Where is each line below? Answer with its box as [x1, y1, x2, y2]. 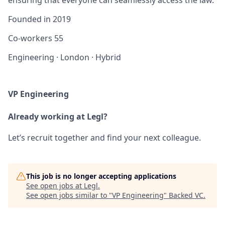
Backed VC [169, 190, 203, 200]
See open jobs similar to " [26, 190, 112, 200]
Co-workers [8, 32, 54, 44]
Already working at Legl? [8, 110, 107, 122]
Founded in [8, 13, 53, 25]
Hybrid [95, 51, 121, 63]
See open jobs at [26, 180, 84, 190]
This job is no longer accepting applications [26, 171, 176, 181]
